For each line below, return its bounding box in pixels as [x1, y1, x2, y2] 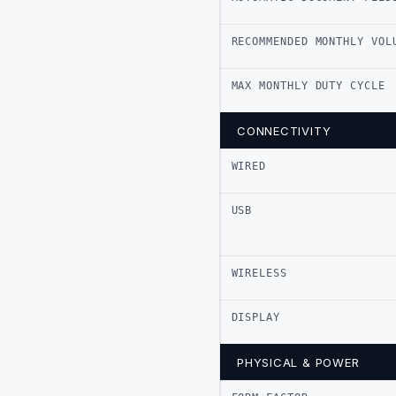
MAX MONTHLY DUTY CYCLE [231, 79, 385, 92]
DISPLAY [231, 310, 280, 324]
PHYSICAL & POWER [237, 354, 360, 369]
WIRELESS [231, 266, 287, 279]
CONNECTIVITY [237, 123, 331, 138]
